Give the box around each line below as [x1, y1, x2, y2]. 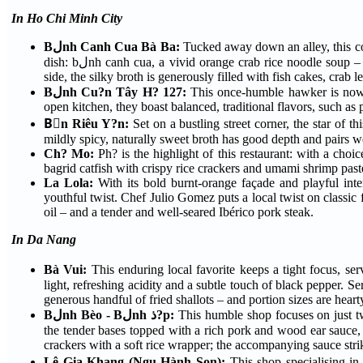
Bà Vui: [44, 263, 92, 277]
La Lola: [44, 176, 99, 190]
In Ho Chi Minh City [11, 11, 122, 26]
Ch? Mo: [44, 147, 99, 161]
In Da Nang [11, 233, 76, 247]
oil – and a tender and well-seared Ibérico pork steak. [44, 205, 314, 220]
